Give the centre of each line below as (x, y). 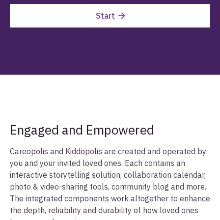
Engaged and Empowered (82, 130)
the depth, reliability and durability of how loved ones (104, 210)
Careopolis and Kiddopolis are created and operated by (108, 151)
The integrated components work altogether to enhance (110, 199)
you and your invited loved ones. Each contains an (97, 163)
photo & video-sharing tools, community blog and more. (108, 187)
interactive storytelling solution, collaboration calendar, (108, 175)
